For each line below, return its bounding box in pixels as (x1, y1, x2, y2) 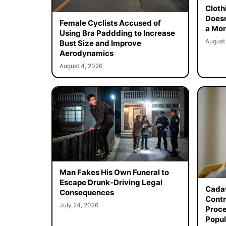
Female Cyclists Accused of (59, 18, 161, 28)
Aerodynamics (59, 48, 114, 58)
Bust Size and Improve (59, 38, 141, 48)
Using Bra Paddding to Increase (59, 28, 175, 38)
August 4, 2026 (59, 62, 102, 70)
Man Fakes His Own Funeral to (59, 167, 169, 178)
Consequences (59, 188, 114, 198)
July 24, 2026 (59, 201, 98, 209)
